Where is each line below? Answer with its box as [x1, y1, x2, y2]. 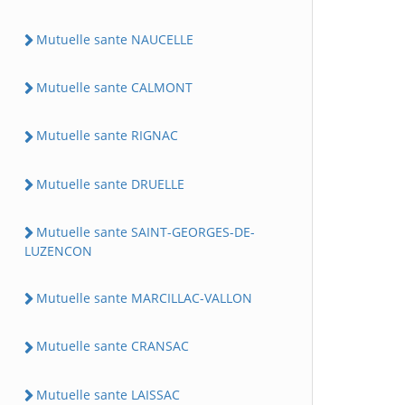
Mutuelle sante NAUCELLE [36, 30, 193, 48]
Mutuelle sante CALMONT [36, 79, 193, 96]
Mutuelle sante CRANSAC [36, 337, 189, 355]
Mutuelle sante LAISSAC [36, 385, 180, 403]
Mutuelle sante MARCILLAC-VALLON [36, 289, 252, 306]
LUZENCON [24, 242, 92, 259]
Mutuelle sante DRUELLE [36, 174, 184, 193]
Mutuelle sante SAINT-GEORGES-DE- [36, 222, 255, 240]
